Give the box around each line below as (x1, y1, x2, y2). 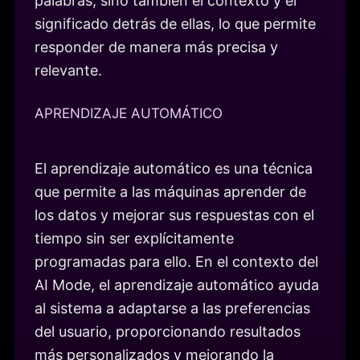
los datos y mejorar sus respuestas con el (35, 206, 314, 223)
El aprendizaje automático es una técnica (35, 159, 313, 177)
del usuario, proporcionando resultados (35, 322, 301, 340)
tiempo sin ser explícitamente (35, 229, 234, 247)
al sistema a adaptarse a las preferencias (35, 299, 310, 317)
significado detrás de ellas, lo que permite (35, 15, 316, 33)
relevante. (35, 62, 102, 80)
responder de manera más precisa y (35, 39, 278, 56)
